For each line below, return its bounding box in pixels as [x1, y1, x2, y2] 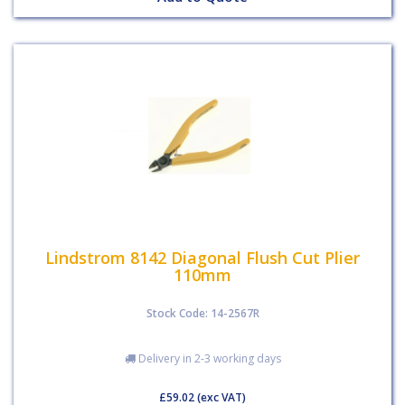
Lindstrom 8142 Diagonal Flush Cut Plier [45, 246, 360, 268]
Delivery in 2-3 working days [135, 351, 281, 366]
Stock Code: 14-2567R [146, 306, 259, 321]
